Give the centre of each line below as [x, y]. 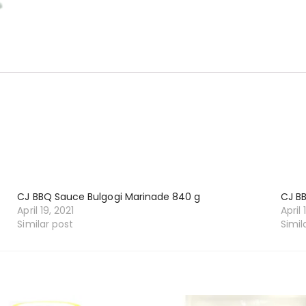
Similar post [45, 224]
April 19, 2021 [46, 211]
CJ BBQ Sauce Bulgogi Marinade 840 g [109, 197]
